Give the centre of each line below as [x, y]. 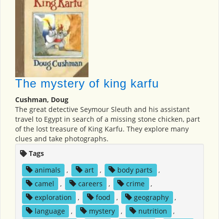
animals [47, 170]
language [50, 211]
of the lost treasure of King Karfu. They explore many [102, 129]
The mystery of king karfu [87, 83]
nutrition [153, 211]
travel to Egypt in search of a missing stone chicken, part [108, 119]
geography [152, 197]
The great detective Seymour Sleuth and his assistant [102, 109]
